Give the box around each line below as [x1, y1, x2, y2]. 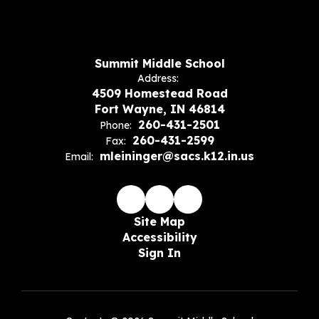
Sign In [138, 246, 181, 261]
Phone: [99, 119, 132, 132]
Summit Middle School [94, 56, 225, 71]
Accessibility [122, 230, 197, 245]
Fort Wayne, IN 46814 [94, 102, 225, 117]
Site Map [134, 214, 185, 229]
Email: [65, 150, 93, 164]
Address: [137, 72, 179, 85]
